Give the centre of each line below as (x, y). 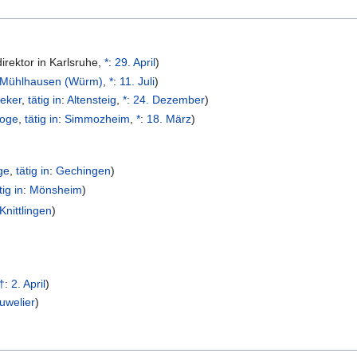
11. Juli (137, 81)
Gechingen (84, 171)
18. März (169, 118)
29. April (135, 63)
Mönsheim (56, 189)
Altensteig (92, 100)
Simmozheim (98, 118)
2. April (29, 283)
